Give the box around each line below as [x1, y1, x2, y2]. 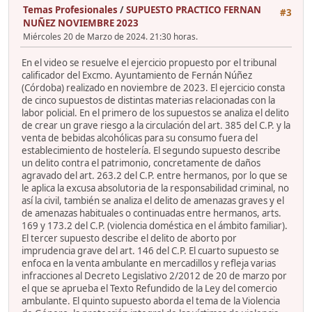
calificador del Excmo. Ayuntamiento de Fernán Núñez [22, 69, 252, 82]
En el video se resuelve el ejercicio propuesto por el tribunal [22, 56, 276, 70]
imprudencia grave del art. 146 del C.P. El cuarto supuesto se [22, 244, 279, 258]
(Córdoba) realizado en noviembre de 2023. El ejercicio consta [22, 81, 285, 95]
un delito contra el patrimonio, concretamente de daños [22, 157, 260, 170]
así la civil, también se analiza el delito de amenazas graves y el [22, 194, 284, 208]
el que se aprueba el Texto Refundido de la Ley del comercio [22, 282, 277, 295]
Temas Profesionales [23, 3, 118, 16]
